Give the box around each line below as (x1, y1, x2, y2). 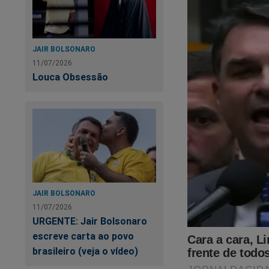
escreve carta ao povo (32, 230, 134, 243)
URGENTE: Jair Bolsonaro (32, 215, 147, 228)
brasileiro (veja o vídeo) (32, 245, 138, 258)
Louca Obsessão (32, 70, 108, 83)
